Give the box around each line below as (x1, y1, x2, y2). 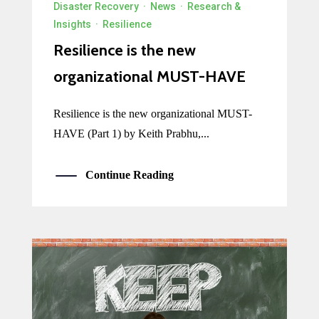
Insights (53, 19, 91, 31)
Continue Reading (85, 169, 174, 182)
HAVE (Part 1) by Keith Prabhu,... (53, 127, 209, 140)
